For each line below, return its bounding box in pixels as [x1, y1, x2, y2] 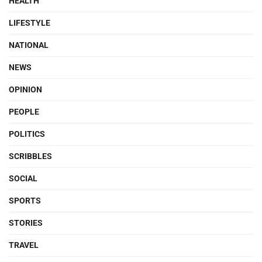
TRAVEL [9, 240, 39, 250]
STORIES [9, 218, 43, 227]
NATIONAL [9, 40, 49, 50]
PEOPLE [9, 106, 39, 116]
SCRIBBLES [9, 151, 52, 161]
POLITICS [9, 129, 45, 139]
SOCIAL [9, 173, 37, 183]
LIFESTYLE [9, 18, 50, 27]
